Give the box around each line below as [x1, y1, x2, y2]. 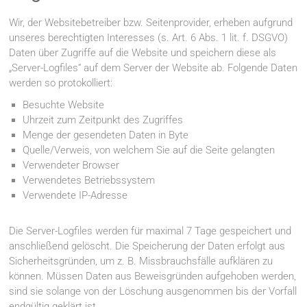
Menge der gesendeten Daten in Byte [23, 129, 189, 142]
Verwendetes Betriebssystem [23, 174, 156, 187]
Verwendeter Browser [23, 159, 120, 172]
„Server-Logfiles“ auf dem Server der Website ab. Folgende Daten [9, 62, 298, 75]
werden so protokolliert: [9, 77, 113, 90]
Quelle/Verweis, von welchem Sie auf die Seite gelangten [23, 144, 275, 157]
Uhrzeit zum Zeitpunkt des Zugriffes [23, 114, 184, 127]
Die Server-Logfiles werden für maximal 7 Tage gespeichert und [9, 225, 292, 238]
